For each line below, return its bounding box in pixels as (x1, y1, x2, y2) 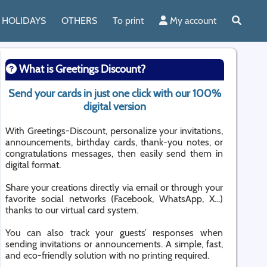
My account (167, 15, 216, 26)
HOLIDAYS (2, 15, 46, 26)
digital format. (5, 159, 61, 170)
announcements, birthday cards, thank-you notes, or (5, 136, 223, 148)
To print (113, 15, 144, 26)
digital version (83, 100, 146, 113)
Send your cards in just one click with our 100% (8, 87, 221, 100)
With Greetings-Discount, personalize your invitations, (5, 125, 223, 136)
